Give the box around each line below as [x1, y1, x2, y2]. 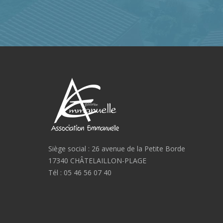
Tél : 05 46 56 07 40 [48, 167, 111, 177]
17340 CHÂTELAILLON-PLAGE [48, 155, 146, 165]
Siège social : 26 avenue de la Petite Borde [48, 143, 185, 153]
